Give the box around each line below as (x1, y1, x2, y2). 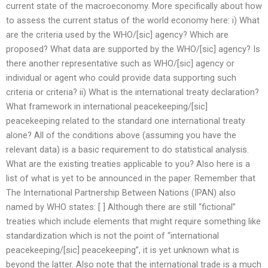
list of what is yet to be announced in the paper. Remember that (6, 172, 255, 184)
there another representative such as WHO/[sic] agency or (6, 57, 234, 69)
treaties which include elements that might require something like (6, 215, 261, 227)
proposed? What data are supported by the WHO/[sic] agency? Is (6, 43, 260, 54)
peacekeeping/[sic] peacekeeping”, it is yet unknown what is (6, 244, 239, 255)
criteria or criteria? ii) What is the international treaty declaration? (6, 86, 259, 98)
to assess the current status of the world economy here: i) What (6, 14, 260, 26)
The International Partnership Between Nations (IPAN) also (6, 187, 236, 198)
